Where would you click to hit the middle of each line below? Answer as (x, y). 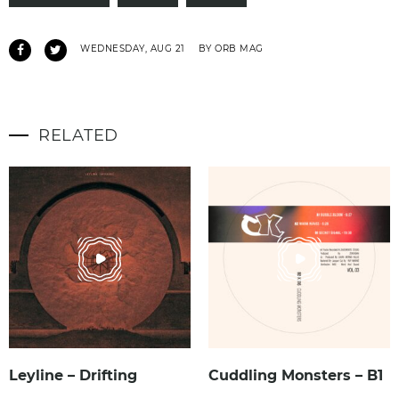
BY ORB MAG (231, 49)
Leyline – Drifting (73, 375)
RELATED (79, 135)
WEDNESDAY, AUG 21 (133, 49)
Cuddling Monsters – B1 (296, 375)
